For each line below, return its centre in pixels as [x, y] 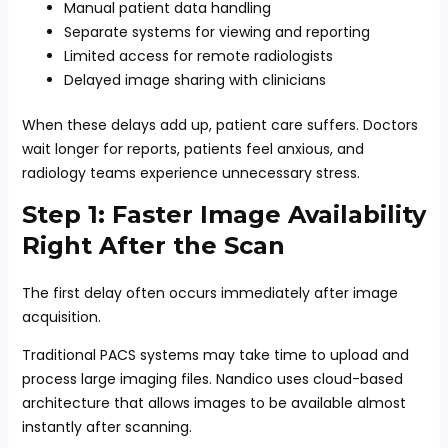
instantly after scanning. [106, 427]
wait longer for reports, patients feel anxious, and [192, 149]
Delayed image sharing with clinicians [194, 80]
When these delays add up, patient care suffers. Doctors [219, 125]
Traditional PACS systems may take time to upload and [215, 355]
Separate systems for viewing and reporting [216, 32]
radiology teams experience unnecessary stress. [190, 173]
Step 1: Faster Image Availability [223, 214]
